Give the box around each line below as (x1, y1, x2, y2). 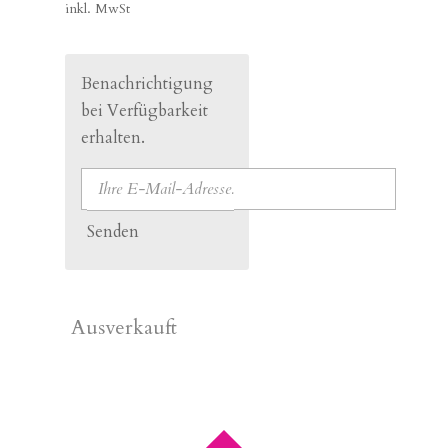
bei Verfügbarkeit (81, 99, 209, 122)
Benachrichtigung (81, 72, 214, 95)
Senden (87, 220, 140, 243)
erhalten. (81, 126, 146, 149)
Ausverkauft (71, 314, 177, 342)
